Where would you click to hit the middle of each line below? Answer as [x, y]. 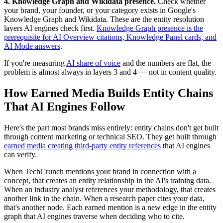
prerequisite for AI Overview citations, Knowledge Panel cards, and [110, 37]
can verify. [20, 154]
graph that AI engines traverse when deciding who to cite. [94, 216]
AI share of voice [93, 63]
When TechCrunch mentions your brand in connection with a [100, 171]
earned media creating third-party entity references [82, 145]
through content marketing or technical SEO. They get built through [110, 136]
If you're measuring [35, 63]
